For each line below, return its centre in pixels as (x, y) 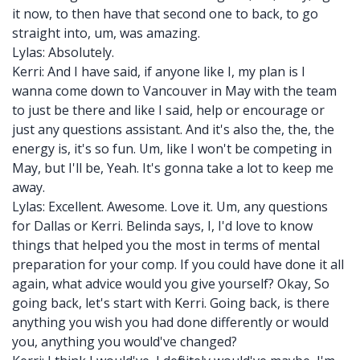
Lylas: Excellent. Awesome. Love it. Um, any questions (170, 207)
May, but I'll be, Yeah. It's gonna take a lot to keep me (173, 168)
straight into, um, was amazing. (106, 33)
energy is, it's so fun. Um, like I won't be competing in (172, 149)
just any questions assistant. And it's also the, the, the (173, 129)
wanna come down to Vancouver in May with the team (174, 91)
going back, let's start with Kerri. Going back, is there (171, 303)
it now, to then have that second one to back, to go (165, 14)
